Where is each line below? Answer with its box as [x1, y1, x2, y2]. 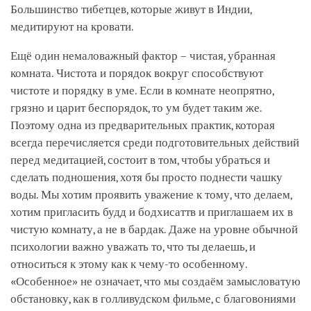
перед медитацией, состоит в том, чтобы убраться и [10, 153, 270, 167]
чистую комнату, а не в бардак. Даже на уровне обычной [10, 222, 298, 236]
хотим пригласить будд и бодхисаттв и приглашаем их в [10, 205, 293, 219]
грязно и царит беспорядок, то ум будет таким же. [10, 101, 262, 115]
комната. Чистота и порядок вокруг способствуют [10, 66, 263, 80]
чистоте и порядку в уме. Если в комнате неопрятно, [10, 83, 274, 97]
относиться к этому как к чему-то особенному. [10, 257, 247, 271]
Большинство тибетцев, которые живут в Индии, [10, 2, 251, 16]
